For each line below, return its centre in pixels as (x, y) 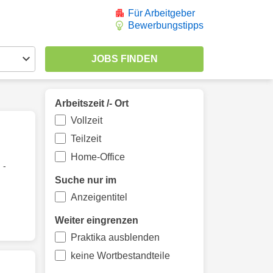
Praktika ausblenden (115, 237)
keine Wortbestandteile (120, 256)
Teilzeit (86, 139)
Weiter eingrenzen (97, 220)
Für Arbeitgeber (161, 13)
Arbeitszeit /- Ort (92, 103)
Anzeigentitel (99, 197)
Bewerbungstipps (166, 25)
